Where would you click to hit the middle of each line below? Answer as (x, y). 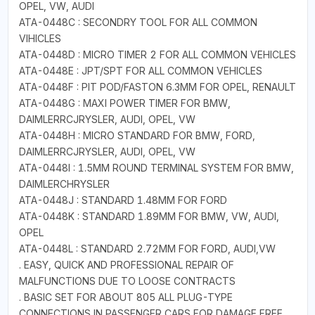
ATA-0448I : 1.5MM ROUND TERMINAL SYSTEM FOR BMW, (156, 167)
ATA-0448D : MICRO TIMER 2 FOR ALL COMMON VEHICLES (157, 54)
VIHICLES (40, 38)
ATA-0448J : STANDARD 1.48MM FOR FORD (123, 200)
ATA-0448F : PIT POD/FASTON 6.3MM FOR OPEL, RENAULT (157, 86)
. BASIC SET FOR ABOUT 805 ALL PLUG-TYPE (126, 297)
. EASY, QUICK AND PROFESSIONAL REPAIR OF (126, 264)
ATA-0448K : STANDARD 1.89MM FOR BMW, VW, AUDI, (149, 216)
